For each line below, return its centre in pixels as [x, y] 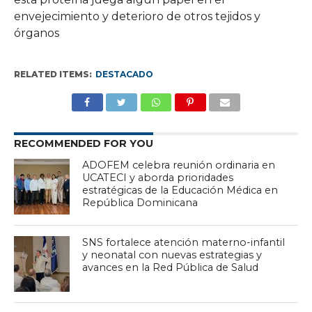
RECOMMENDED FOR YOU [83, 143]
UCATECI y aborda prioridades [158, 177]
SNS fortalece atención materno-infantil [184, 242]
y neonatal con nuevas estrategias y [172, 255]
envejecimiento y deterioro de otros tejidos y [137, 16]
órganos [36, 33]
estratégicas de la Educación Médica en [180, 190]
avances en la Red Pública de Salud [171, 267]
